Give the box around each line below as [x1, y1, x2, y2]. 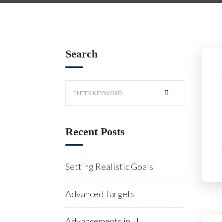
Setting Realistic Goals [65, 161, 153, 172]
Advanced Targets [65, 188, 135, 199]
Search [65, 48, 98, 60]
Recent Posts [65, 125, 125, 138]
